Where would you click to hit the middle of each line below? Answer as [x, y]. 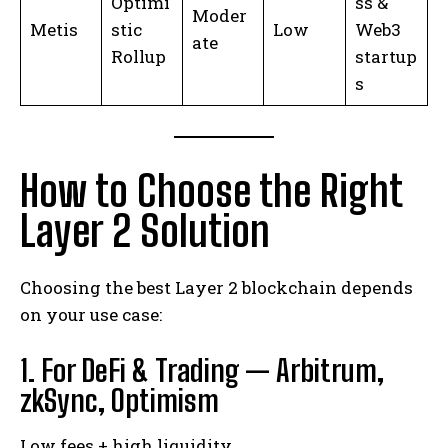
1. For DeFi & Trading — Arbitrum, [202, 369]
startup [385, 57]
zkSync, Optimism [119, 399]
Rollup [138, 57]
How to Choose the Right [211, 190]
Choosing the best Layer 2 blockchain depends [216, 287]
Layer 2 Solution [145, 230]
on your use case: [91, 314]
